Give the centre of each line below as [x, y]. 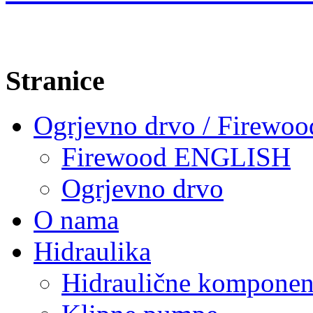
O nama [76, 220]
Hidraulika [92, 252]
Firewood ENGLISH [176, 157]
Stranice [55, 80]
